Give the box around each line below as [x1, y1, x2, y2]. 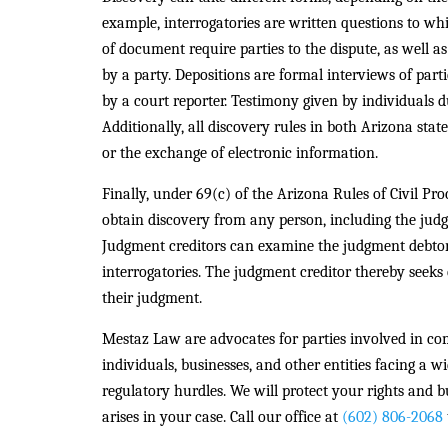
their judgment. [102, 289, 202, 307]
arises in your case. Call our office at [102, 408, 342, 426]
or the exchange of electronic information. [102, 144, 378, 162]
